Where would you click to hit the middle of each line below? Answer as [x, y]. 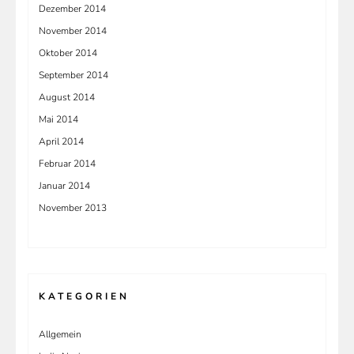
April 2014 [61, 141]
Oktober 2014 [68, 53]
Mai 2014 [58, 119]
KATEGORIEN [84, 296]
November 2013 [73, 207]
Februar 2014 [67, 163]
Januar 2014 [64, 185]
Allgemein [60, 334]
